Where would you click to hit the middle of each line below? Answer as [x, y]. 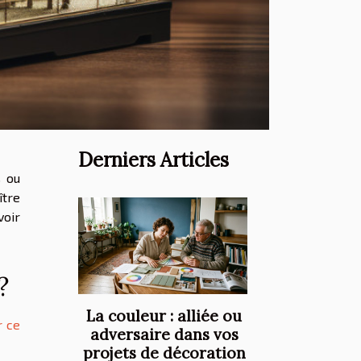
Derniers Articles [154, 160]
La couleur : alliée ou [164, 316]
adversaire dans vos [164, 335]
